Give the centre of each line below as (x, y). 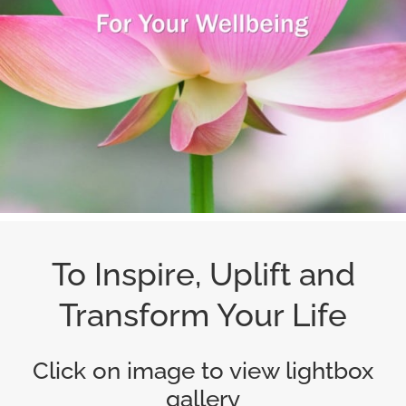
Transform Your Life (203, 314)
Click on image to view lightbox (203, 371)
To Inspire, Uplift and (203, 274)
